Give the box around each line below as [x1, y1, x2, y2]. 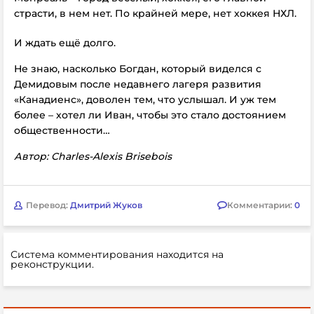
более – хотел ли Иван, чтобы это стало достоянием [14, 108, 286, 121]
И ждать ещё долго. [14, 36, 116, 49]
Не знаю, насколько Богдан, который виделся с [14, 62, 261, 75]
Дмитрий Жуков [70, 200, 142, 210]
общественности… [14, 123, 110, 137]
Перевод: [26, 200, 70, 210]
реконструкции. [11, 257, 94, 271]
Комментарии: [227, 200, 294, 210]
